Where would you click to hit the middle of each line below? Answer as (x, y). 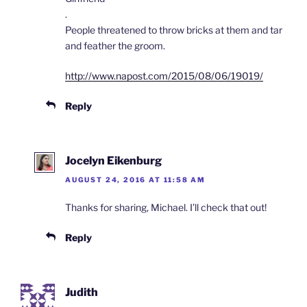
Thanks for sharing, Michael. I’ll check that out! (166, 208)
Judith (82, 293)
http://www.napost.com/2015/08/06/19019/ (164, 75)
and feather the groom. (115, 45)
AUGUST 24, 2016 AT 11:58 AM (136, 180)
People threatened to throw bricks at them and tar (174, 29)
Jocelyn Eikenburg (113, 160)
